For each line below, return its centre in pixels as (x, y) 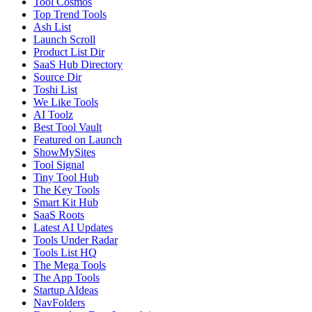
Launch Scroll (64, 39)
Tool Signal (59, 164)
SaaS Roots (59, 214)
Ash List (52, 26)
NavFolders (59, 302)
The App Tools (67, 277)
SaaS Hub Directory (78, 64)
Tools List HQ (65, 252)
